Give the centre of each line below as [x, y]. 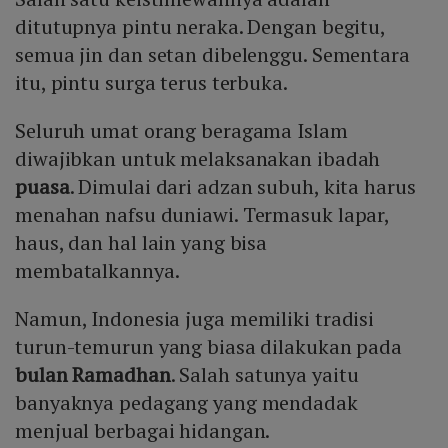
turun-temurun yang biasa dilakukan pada [209, 347]
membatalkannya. [97, 271]
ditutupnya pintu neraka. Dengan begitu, [200, 27]
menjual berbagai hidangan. [143, 431]
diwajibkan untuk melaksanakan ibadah [198, 159]
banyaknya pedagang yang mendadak [186, 403]
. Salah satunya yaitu [264, 375]
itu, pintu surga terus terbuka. [151, 83]
